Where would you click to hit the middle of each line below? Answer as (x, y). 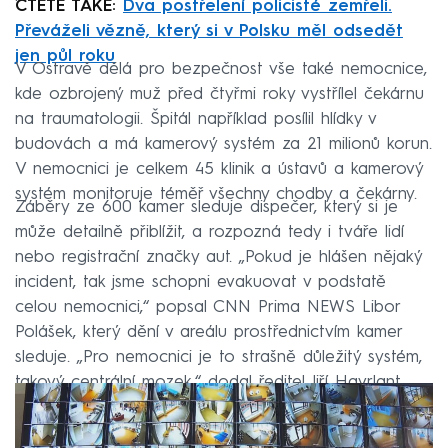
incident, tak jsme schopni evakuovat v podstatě (200, 282)
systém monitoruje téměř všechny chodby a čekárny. (216, 194)
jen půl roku (65, 56)
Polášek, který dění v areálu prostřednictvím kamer (208, 332)
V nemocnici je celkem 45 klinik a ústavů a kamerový (219, 169)
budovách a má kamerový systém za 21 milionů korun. (223, 144)
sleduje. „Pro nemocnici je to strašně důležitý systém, (218, 357)
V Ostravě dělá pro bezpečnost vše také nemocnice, (221, 69)
